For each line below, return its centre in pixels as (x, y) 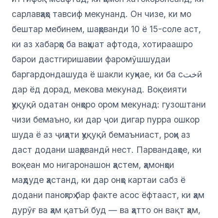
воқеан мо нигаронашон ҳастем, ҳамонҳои (93, 165)
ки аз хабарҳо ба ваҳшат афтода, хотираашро (102, 44)
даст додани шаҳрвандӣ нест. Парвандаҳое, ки (107, 150)
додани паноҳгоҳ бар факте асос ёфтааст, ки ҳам (108, 195)
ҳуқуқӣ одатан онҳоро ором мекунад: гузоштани (109, 105)
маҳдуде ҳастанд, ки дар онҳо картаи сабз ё (99, 180)
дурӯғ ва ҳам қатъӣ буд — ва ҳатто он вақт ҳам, (106, 210)
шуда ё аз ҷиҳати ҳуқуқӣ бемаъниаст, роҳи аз (101, 135)
